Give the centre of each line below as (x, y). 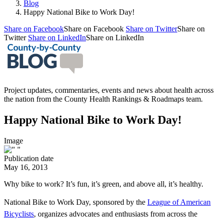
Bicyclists (19, 214)
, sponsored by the (118, 202)
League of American (179, 202)
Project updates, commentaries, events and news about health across (109, 90)
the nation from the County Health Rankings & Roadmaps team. (103, 99)
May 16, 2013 (26, 167)
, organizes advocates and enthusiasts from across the (116, 214)
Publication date (29, 158)
